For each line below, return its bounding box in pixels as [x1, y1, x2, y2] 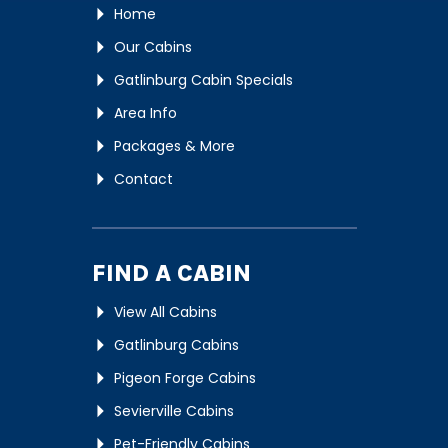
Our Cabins [113, 37, 192, 58]
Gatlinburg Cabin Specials [113, 70, 293, 91]
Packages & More [113, 136, 235, 157]
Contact [113, 169, 173, 190]
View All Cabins [113, 302, 217, 323]
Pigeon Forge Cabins [113, 368, 256, 389]
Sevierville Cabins [113, 401, 234, 422]
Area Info [113, 103, 177, 124]
